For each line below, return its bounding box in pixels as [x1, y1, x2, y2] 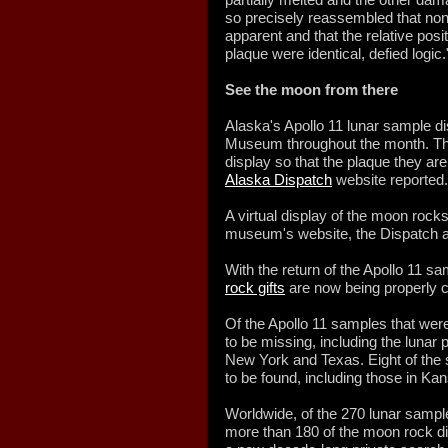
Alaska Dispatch [225, 171, 332, 188]
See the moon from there [225, 81, 398, 98]
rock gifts [225, 279, 285, 296]
